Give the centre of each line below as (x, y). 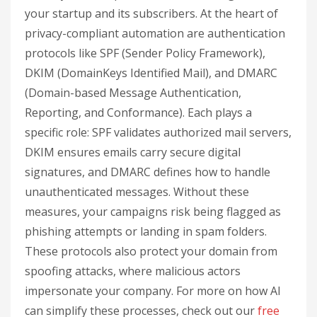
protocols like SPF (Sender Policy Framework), (145, 53)
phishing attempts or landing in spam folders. (146, 232)
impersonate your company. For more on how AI (153, 291)
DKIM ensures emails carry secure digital (133, 152)
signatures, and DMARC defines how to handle (148, 172)
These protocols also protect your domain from (151, 252)
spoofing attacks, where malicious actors (133, 271)
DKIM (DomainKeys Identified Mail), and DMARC (151, 73)
